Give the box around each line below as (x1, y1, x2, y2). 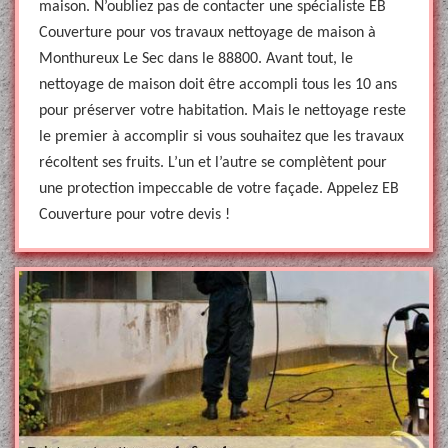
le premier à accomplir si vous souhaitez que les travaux (39, 129, 404, 145)
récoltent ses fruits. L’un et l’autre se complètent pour (39, 155, 387, 171)
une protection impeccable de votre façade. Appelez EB (39, 181, 399, 197)
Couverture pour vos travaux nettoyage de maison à (39, 25, 376, 41)
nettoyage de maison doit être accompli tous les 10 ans (39, 77, 397, 93)
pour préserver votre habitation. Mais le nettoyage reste (39, 103, 406, 119)
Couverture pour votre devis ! (39, 207, 230, 223)
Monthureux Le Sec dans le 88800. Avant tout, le (39, 51, 353, 67)
